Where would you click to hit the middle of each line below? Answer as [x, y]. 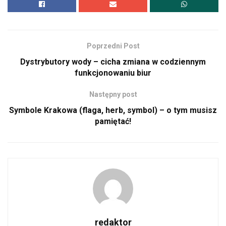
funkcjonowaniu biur [113, 73]
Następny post [113, 95]
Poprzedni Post [113, 46]
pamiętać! [113, 122]
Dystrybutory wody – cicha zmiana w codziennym [113, 62]
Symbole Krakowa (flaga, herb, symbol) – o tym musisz [113, 110]
